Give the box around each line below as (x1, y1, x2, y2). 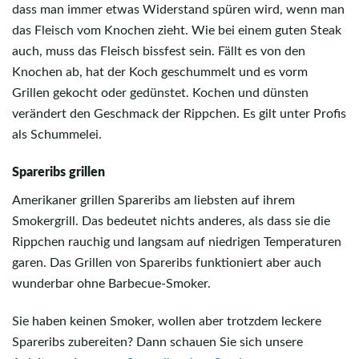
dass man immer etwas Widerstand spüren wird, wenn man (12, 3, 345, 17)
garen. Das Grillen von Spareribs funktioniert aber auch (12, 256, 321, 269)
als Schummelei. (12, 128, 102, 142)
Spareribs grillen (12, 166, 105, 179)
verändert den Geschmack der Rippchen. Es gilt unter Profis (12, 107, 346, 121)
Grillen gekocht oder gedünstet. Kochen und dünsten (12, 87, 309, 100)
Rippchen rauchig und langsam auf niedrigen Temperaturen (12, 235, 341, 248)
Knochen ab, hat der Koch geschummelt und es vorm (12, 66, 308, 79)
